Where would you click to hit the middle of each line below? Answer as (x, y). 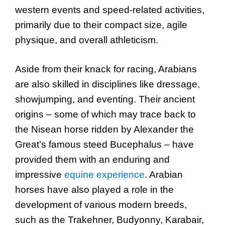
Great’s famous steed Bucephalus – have (104, 145)
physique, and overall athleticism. (87, 40)
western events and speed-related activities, (110, 10)
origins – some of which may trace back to (105, 115)
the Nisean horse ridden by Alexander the (104, 130)
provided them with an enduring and (92, 160)
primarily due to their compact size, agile (101, 25)
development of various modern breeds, (101, 205)
